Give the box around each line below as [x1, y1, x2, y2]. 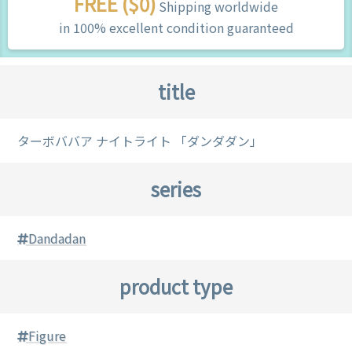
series [151, 174, 201, 203]
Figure [28, 325, 67, 345]
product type [119, 272, 233, 300]
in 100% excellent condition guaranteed [58, 17, 294, 37]
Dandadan [28, 228, 86, 247]
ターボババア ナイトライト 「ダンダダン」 [17, 130, 263, 150]
